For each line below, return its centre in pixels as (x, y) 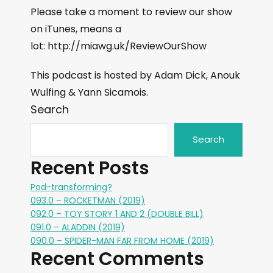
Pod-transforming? (71, 187)
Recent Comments (117, 259)
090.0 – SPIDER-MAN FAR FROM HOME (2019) (122, 241)
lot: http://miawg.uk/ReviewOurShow (119, 46)
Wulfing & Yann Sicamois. (89, 92)
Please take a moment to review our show (131, 12)
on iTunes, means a (76, 29)
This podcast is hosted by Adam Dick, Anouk (135, 75)
